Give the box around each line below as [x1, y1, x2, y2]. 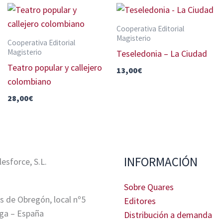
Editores [124, 195, 156, 207]
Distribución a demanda [124, 209, 212, 221]
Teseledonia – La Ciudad [116, 47, 207, 59]
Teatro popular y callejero [7, 61, 102, 73]
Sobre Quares [124, 181, 174, 193]
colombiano [7, 75, 51, 87]
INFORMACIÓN [124, 154, 198, 170]
